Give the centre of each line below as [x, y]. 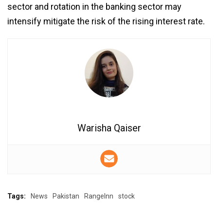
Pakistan [66, 196]
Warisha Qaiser [109, 128]
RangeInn [99, 196]
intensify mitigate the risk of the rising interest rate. [106, 21]
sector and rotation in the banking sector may [94, 6]
